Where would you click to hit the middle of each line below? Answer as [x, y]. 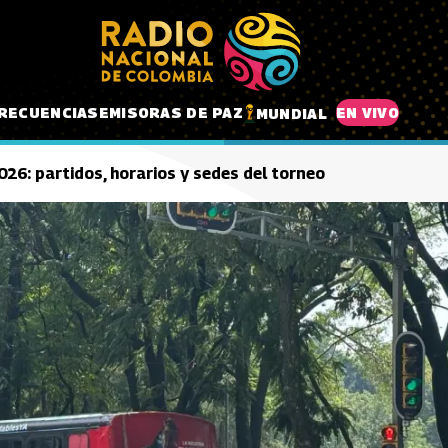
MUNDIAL [291, 113]
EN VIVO [367, 112]
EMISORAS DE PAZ [170, 112]
